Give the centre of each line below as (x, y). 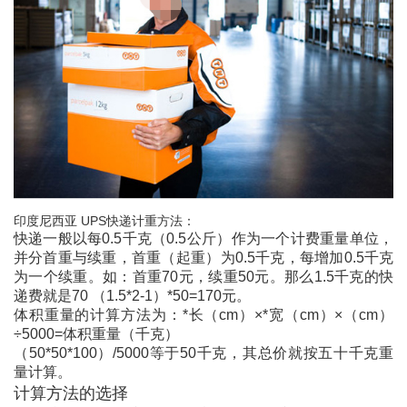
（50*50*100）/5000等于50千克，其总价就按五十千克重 (203, 353)
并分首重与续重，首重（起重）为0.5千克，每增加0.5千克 (203, 258)
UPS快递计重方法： (138, 221)
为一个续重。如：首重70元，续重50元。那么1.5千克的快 (203, 277)
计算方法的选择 (70, 394)
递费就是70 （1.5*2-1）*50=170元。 (132, 296)
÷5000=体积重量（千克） (96, 334)
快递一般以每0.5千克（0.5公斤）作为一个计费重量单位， (203, 239)
